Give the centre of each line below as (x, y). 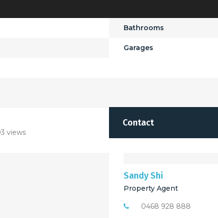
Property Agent (151, 188)
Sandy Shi (143, 175)
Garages (138, 47)
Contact (138, 122)
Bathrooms (144, 27)
